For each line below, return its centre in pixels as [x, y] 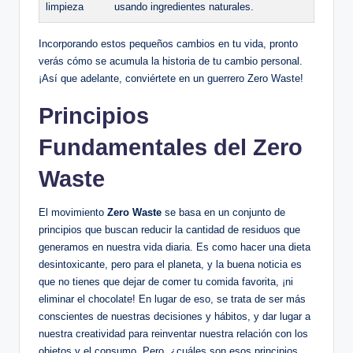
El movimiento [73, 213]
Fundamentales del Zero [171, 148]
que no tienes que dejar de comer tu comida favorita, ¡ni [166, 282]
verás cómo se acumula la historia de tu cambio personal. [171, 61]
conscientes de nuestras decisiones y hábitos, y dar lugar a [175, 317]
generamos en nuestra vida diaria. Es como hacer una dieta [175, 247]
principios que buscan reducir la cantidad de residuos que [169, 230]
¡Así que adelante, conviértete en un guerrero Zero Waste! [171, 79]
